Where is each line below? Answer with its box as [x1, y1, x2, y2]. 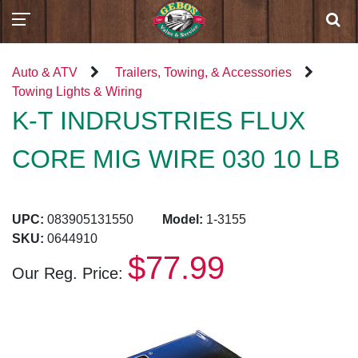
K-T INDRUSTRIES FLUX [12, 106, 305, 135]
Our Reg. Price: [12, 265, 128, 282]
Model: [162, 213, 206, 226]
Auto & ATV [12, 66, 78, 79]
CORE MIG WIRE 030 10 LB [12, 145, 340, 173]
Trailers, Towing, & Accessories [115, 66, 292, 79]
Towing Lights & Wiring [12, 85, 142, 98]
